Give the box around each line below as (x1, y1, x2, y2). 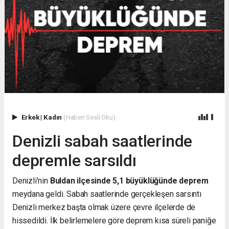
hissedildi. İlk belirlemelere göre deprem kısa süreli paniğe (12, 216, 216, 226)
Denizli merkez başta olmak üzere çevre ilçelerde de (12, 202, 196, 213)
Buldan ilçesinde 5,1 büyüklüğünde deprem (50, 176, 209, 186)
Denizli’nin (12, 176, 50, 186)
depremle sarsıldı (12, 151, 136, 171)
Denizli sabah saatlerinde (12, 131, 193, 151)
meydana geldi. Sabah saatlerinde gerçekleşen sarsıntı (12, 189, 201, 199)
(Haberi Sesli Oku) (63, 113, 116, 122)
